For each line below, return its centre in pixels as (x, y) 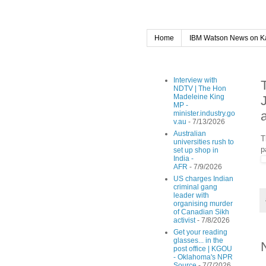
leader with (191, 196)
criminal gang (195, 187)
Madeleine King (199, 97)
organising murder (203, 204)
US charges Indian (203, 179)
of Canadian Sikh (201, 212)
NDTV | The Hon (200, 89)
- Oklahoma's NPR (203, 257)
